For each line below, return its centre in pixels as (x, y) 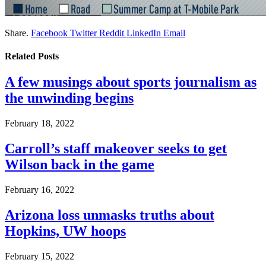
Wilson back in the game (80, 165)
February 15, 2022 (39, 256)
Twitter (83, 33)
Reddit (112, 33)
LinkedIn (144, 33)
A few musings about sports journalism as (131, 82)
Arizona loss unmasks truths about (110, 215)
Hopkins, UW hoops (65, 231)
